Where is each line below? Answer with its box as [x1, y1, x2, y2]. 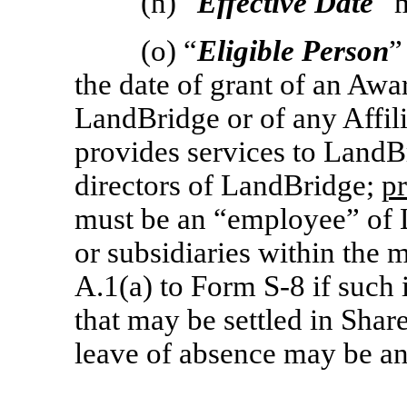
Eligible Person [197, 35, 390, 67]
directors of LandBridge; [74, 169, 382, 202]
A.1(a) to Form [74, 270, 263, 303]
